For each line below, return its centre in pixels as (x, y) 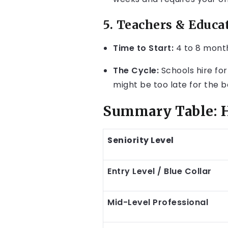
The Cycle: (136, 70)
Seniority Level (141, 140)
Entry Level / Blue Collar (160, 171)
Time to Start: (143, 48)
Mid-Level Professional (158, 202)
